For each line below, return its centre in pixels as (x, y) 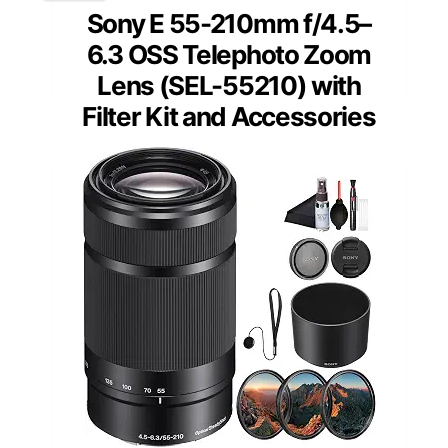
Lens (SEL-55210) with (229, 86)
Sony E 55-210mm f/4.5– (229, 24)
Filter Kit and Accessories (229, 117)
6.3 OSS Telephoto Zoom (229, 55)
